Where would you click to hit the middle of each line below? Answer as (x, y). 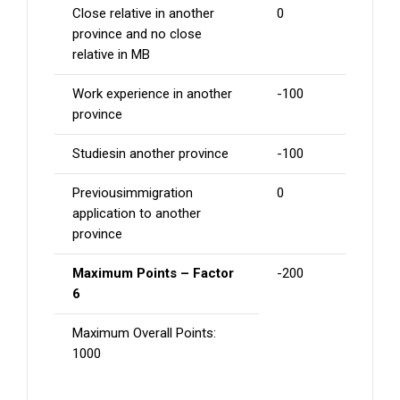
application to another (137, 214)
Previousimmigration (133, 193)
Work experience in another (152, 94)
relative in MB (111, 55)
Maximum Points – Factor (153, 274)
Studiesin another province (150, 154)
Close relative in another (143, 14)
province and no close (137, 34)
